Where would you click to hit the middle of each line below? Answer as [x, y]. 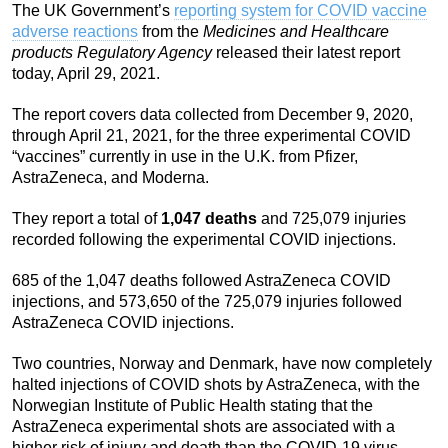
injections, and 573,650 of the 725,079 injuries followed [207, 302]
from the [170, 32]
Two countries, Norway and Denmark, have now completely [222, 364]
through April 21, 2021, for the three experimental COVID [211, 136]
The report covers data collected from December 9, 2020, [212, 115]
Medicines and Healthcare [296, 32]
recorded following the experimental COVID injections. [204, 240]
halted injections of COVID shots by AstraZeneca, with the [216, 385]
